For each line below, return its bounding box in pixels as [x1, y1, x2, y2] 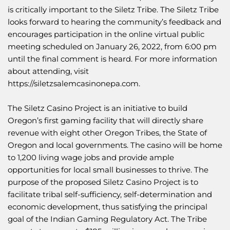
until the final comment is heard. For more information [8, 54, 217, 64]
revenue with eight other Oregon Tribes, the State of [8, 128, 207, 138]
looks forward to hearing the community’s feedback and [8, 17, 221, 27]
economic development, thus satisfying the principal [8, 202, 207, 212]
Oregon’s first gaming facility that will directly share [8, 116, 203, 126]
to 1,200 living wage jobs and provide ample [8, 152, 174, 163]
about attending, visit [8, 66, 89, 76]
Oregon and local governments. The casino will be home [8, 140, 222, 150]
